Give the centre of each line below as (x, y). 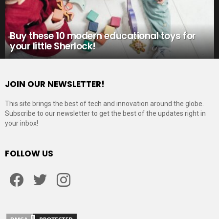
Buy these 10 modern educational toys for (103, 36)
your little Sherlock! (53, 46)
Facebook (33, 169)
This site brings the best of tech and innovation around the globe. (104, 104)
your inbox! (22, 123)
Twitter (52, 169)
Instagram (80, 169)
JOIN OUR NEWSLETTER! (55, 84)
